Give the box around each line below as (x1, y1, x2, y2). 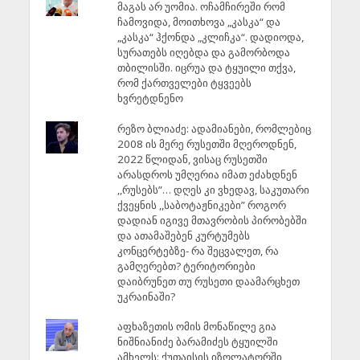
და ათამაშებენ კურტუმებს (117, 227, 250, 243)
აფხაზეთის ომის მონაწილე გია (117, 318, 276, 333)
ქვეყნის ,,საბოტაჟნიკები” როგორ (117, 197, 286, 212)
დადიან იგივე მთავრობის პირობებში (117, 212, 307, 227)
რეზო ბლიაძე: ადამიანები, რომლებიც (117, 121, 311, 136)
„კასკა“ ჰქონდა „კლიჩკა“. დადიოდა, (117, 30, 304, 45)
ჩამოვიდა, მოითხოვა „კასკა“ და (117, 14, 280, 30)
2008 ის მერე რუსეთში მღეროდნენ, (117, 136, 297, 151)
